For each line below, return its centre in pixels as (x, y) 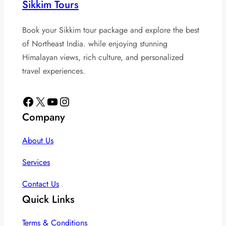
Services (36, 162)
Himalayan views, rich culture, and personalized (103, 58)
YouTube (49, 101)
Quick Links (48, 200)
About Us (38, 141)
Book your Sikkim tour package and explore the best (111, 30)
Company (44, 117)
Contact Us (41, 184)
